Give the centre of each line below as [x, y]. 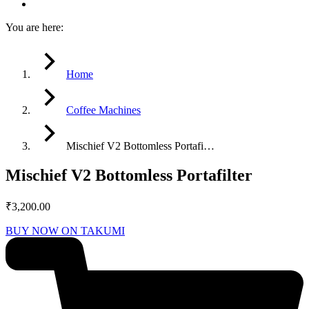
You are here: [34, 28]
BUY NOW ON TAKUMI [65, 231]
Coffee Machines [103, 110]
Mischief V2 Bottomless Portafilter [129, 176]
